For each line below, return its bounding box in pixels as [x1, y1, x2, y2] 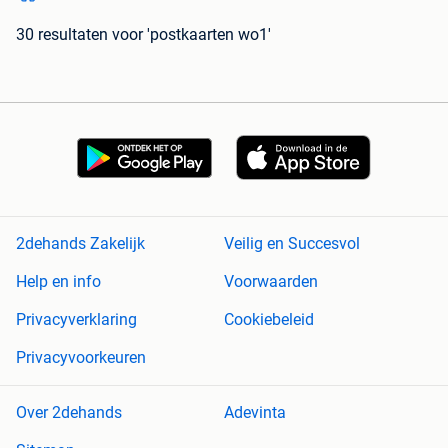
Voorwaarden [224, 272, 318, 292]
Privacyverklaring [16, 310, 137, 330]
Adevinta [224, 403, 286, 423]
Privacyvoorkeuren [16, 348, 146, 368]
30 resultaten [16, 25, 108, 45]
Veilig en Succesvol [224, 234, 360, 254]
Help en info [16, 272, 101, 292]
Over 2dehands [16, 403, 122, 423]
